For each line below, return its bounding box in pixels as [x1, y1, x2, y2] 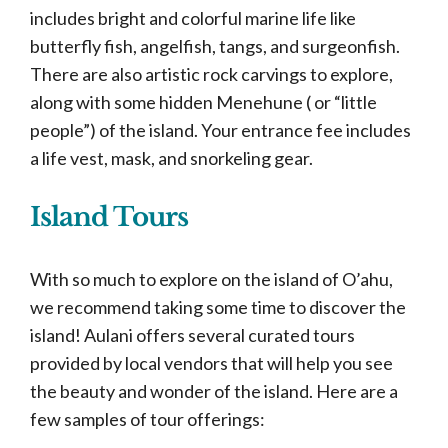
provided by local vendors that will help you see [30, 352, 393, 374]
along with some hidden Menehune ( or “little [30, 91, 377, 113]
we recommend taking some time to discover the [30, 296, 406, 318]
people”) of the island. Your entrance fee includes [30, 119, 411, 141]
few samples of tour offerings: [30, 408, 268, 430]
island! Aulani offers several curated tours [30, 324, 355, 346]
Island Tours [30, 201, 188, 233]
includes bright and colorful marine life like [30, 7, 356, 29]
